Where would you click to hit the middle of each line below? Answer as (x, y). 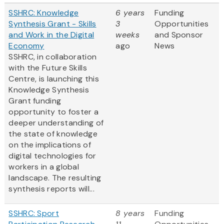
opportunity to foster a (54, 112)
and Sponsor (179, 35)
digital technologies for (52, 156)
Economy (26, 46)
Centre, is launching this (54, 79)
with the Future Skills (48, 68)
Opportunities (182, 24)
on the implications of (50, 145)
